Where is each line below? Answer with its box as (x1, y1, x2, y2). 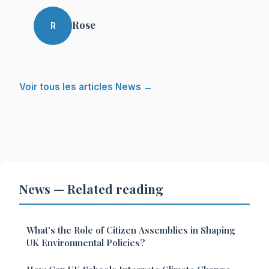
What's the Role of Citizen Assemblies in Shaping (26, 224, 235, 237)
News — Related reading (19, 180, 163, 198)
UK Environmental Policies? (26, 237, 145, 249)
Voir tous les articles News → (19, 81, 153, 93)
